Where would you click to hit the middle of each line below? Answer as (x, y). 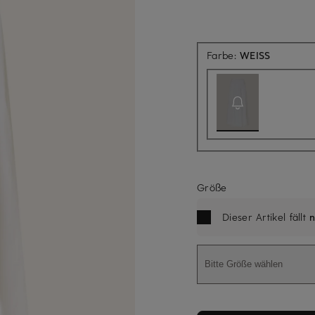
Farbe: (224, 55)
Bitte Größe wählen (244, 264)
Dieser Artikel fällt (266, 217)
